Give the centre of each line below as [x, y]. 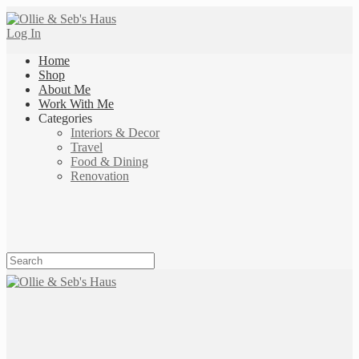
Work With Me [76, 104]
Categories [65, 118]
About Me [65, 89]
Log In [24, 33]
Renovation [100, 176]
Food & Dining [109, 161]
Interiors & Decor [115, 133]
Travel [87, 147]
